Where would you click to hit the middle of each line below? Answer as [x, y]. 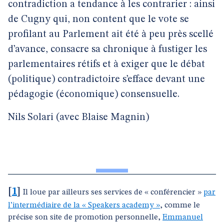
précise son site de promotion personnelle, [85, 217]
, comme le [180, 205]
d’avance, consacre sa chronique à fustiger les [107, 49]
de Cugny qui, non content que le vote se [98, 19]
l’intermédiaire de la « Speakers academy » [84, 205]
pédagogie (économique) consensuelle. [94, 94]
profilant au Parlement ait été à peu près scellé [111, 34]
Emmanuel [183, 217]
